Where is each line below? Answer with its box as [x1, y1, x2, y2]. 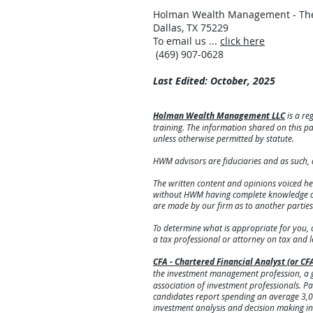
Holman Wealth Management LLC [153, 110, 285, 122]
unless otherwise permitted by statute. [153, 133, 294, 145]
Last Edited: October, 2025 [153, 74, 275, 88]
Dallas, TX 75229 [153, 21, 231, 35]
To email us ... [153, 34, 220, 48]
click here [220, 34, 265, 48]
